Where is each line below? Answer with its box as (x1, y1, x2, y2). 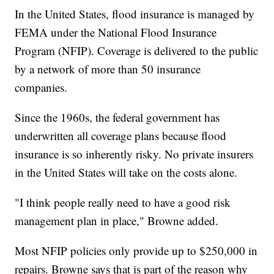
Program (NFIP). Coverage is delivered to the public (15, 42, 259, 58)
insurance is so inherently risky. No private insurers (15, 146, 254, 161)
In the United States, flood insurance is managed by (15, 6, 255, 21)
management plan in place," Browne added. (15, 212, 219, 228)
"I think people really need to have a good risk (15, 194, 231, 210)
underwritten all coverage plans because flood (15, 127, 227, 143)
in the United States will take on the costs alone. (15, 164, 238, 180)
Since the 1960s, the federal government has (15, 109, 220, 125)
